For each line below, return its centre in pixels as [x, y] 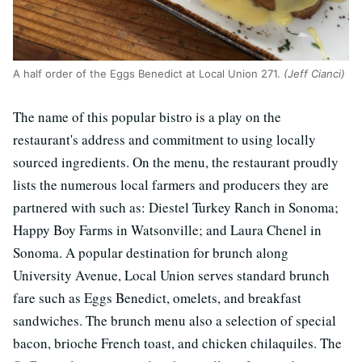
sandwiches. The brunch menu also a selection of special [175, 321]
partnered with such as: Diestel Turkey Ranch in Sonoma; [176, 208]
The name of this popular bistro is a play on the [147, 117]
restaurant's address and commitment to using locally [164, 140]
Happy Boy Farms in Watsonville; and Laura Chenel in [167, 230]
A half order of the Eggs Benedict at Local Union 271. [148, 74]
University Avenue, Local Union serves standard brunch [171, 276]
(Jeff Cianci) [314, 74]
